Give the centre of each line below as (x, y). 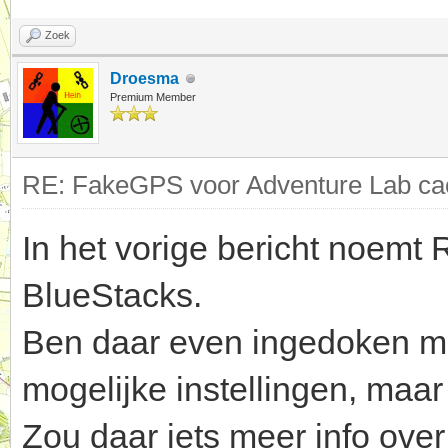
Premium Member (153, 97)
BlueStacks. (112, 295)
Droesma (144, 79)
